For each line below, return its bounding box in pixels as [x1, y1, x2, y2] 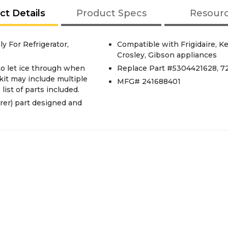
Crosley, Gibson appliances [117, 50, 217, 60]
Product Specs [76, 8, 147, 19]
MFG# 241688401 [117, 77, 181, 86]
